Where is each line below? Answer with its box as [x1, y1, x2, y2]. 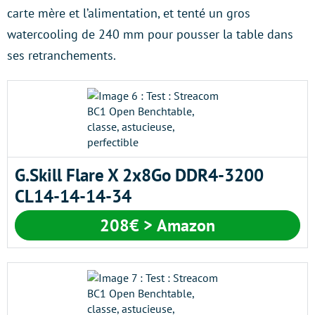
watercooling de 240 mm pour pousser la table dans [7, 25, 293, 42]
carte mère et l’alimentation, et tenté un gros [7, 4, 250, 21]
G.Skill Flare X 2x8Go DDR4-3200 [15, 163, 264, 186]
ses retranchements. [7, 46, 116, 63]
